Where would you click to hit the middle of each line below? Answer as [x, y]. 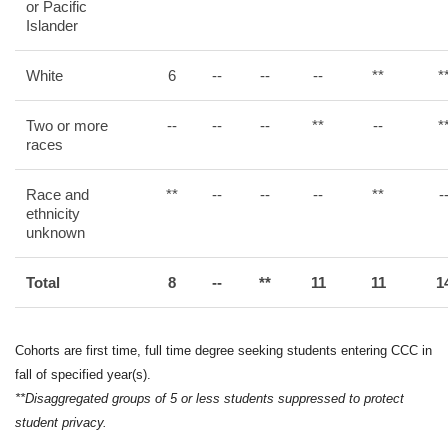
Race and [57, 194]
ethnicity [53, 213]
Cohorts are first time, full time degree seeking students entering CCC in [223, 350]
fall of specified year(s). [83, 374]
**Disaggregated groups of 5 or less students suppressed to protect [209, 398]
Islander [52, 25]
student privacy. [61, 422]
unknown [55, 232]
